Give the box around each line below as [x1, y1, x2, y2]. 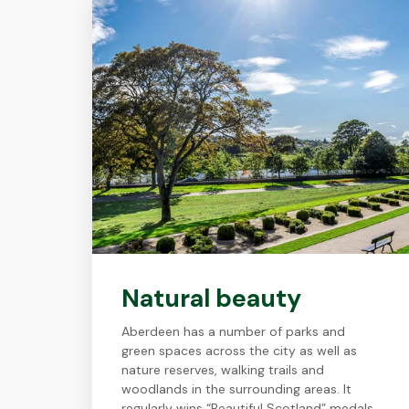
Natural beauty [121, 282, 301, 314]
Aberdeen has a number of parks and [121, 323, 345, 340]
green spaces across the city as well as [121, 342, 357, 359]
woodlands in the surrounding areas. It [121, 381, 351, 397]
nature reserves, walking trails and [121, 362, 324, 378]
